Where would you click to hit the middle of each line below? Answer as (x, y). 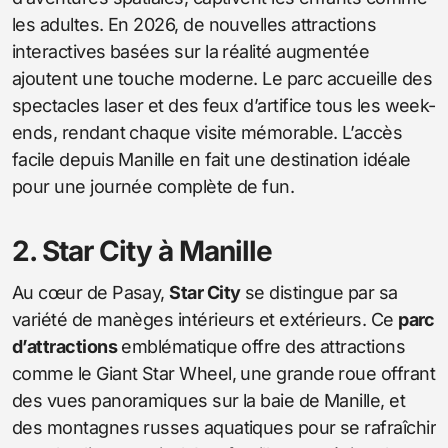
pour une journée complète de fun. (153, 186)
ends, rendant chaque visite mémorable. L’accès (207, 132)
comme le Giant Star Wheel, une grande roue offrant (223, 373)
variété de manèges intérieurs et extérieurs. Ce (205, 319)
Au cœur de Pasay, (91, 292)
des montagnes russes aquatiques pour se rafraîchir (224, 427)
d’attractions (64, 346)
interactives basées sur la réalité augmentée (191, 51)
